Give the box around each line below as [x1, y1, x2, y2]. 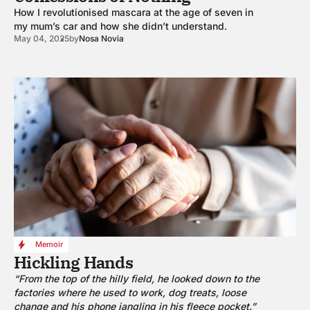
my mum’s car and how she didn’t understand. [14, 20, 227, 33]
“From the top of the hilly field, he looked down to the [14, 272, 259, 284]
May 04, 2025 [14, 33, 69, 44]
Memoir [35, 239, 63, 249]
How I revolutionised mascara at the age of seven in [14, 6, 253, 19]
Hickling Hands [14, 250, 133, 273]
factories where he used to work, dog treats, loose [14, 286, 246, 298]
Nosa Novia [79, 33, 124, 44]
